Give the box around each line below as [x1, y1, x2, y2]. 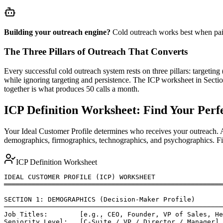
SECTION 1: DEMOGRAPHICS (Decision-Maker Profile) [4, 195, 195, 203]
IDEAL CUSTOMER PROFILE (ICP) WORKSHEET [4, 173, 155, 181]
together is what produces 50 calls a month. [4, 84, 139, 93]
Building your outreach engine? [4, 28, 111, 37]
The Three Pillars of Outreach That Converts [4, 46, 188, 57]
